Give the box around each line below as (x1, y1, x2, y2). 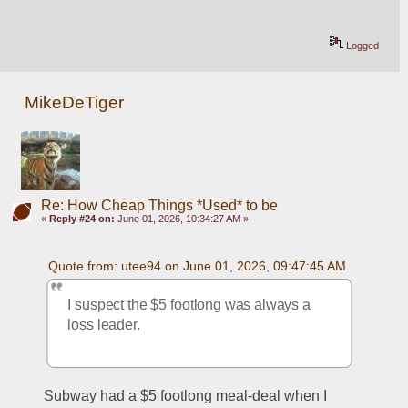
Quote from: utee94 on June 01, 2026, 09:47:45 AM (47, 258, 346, 273)
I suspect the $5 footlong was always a (67, 296, 311, 312)
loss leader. (67, 316, 141, 331)
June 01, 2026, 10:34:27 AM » (114, 213, 249, 225)
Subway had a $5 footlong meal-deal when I (44, 387, 328, 403)
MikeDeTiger (25, 93, 125, 113)
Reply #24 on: (48, 213, 115, 225)
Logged (343, 40, 380, 52)
